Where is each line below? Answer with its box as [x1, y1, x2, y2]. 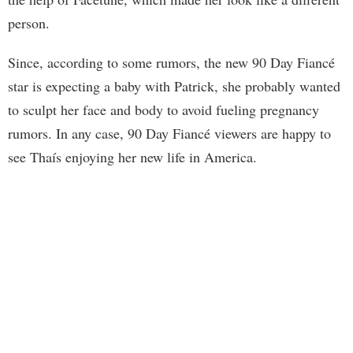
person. [8, 13, 50, 32]
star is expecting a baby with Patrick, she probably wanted [8, 76, 340, 95]
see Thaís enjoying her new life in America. [8, 147, 257, 166]
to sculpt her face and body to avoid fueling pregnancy [8, 99, 319, 119]
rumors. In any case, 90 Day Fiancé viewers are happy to [8, 123, 331, 143]
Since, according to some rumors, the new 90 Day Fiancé [8, 52, 335, 72]
